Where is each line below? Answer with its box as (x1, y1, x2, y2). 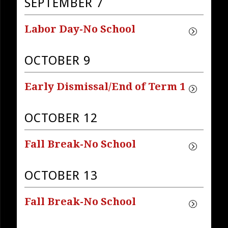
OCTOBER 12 (24, 110, 98, 125)
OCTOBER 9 (24, 53, 91, 68)
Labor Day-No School (24, 22, 135, 35)
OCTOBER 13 (24, 168, 98, 183)
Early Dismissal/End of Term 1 (24, 80, 185, 93)
